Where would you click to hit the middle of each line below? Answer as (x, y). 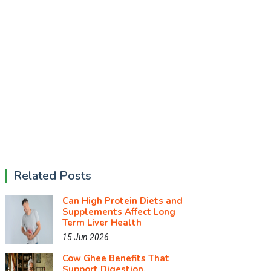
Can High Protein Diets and (122, 201)
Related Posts (52, 176)
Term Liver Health (102, 223)
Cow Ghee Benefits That (116, 258)
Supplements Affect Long (119, 212)
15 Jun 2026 (86, 237)
